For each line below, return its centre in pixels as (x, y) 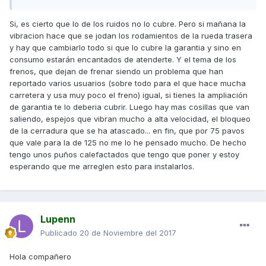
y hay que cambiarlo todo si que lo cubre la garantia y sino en (125, 47)
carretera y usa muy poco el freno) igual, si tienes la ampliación (129, 95)
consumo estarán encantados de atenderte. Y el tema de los (123, 59)
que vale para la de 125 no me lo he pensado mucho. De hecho (128, 142)
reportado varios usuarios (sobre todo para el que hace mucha (128, 83)
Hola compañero (42, 257)
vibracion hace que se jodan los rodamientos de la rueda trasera (131, 35)
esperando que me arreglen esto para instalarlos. (102, 166)
